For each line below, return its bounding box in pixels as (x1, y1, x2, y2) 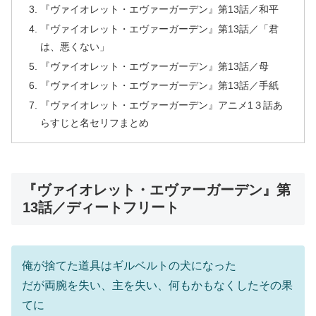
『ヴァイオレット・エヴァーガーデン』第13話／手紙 (40, 80, 279, 92)
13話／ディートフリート (23, 200, 179, 216)
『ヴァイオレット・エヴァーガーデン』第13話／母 (40, 60, 269, 72)
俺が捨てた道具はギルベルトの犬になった (22, 259, 236, 272)
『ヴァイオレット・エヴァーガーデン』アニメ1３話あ (40, 99, 284, 111)
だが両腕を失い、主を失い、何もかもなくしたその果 (22, 279, 293, 291)
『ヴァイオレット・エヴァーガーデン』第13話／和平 (40, 3, 279, 15)
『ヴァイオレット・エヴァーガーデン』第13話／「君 (40, 23, 279, 35)
